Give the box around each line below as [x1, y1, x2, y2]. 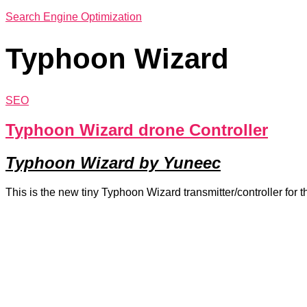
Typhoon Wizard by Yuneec [5, 153, 221, 173]
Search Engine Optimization [5, 11, 142, 23]
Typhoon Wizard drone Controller [5, 121, 268, 140]
